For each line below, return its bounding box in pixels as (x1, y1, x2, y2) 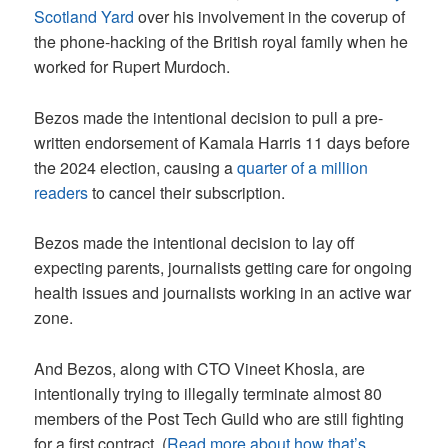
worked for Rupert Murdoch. (34, 55, 235, 78)
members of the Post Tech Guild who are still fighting (34, 406, 405, 430)
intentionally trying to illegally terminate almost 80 (34, 381, 383, 405)
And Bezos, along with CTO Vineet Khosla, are (34, 356, 366, 380)
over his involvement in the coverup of (134, 5, 406, 28)
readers (34, 180, 89, 204)
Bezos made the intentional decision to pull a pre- (34, 105, 384, 129)
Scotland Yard (34, 5, 135, 28)
